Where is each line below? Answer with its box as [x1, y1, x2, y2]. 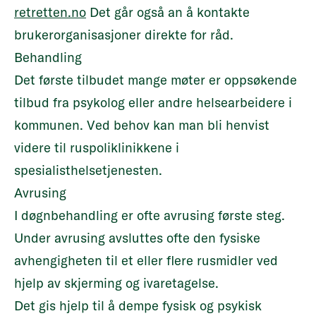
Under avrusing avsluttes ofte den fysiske [14, 230, 260, 246]
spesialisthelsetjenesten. [14, 162, 162, 178]
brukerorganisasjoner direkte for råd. [14, 27, 237, 43]
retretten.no [14, 4, 86, 20]
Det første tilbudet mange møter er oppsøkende [14, 72, 297, 88]
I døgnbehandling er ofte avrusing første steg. [14, 207, 285, 224]
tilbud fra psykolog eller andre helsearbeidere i [14, 95, 292, 111]
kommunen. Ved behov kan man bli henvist [14, 117, 269, 133]
